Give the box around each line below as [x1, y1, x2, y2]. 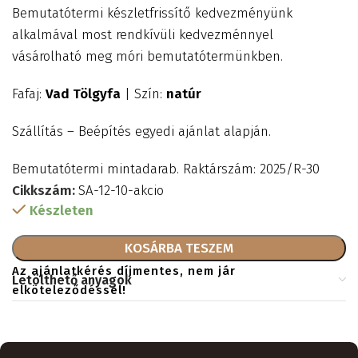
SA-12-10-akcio [78, 182, 164, 200]
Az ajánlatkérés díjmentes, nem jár [12, 264, 236, 279]
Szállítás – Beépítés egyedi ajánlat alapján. [12, 123, 271, 141]
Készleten [30, 202, 94, 220]
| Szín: [121, 86, 166, 103]
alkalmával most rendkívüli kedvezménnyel [12, 26, 273, 44]
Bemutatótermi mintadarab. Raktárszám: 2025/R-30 [12, 161, 320, 178]
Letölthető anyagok [12, 272, 132, 288]
